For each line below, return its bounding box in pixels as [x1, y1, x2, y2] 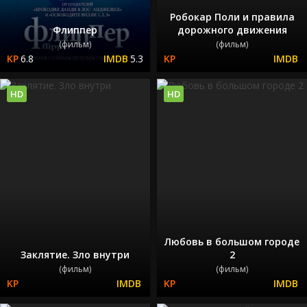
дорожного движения [177, 23, 287, 37]
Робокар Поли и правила [169, 10, 295, 24]
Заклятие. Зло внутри [21, 247, 130, 261]
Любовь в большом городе [164, 234, 299, 248]
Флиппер [53, 23, 97, 37]
